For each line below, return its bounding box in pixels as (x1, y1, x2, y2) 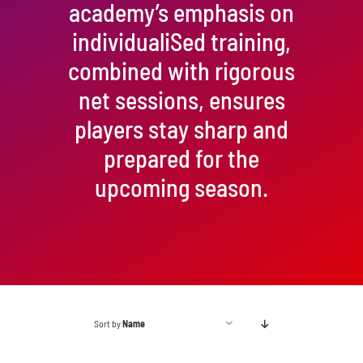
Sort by (93, 317, 122, 329)
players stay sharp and (75, 113, 288, 143)
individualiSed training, (72, 26, 291, 56)
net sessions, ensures (78, 84, 285, 114)
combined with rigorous (68, 55, 295, 85)
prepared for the (104, 143, 259, 173)
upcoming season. (95, 172, 268, 202)
